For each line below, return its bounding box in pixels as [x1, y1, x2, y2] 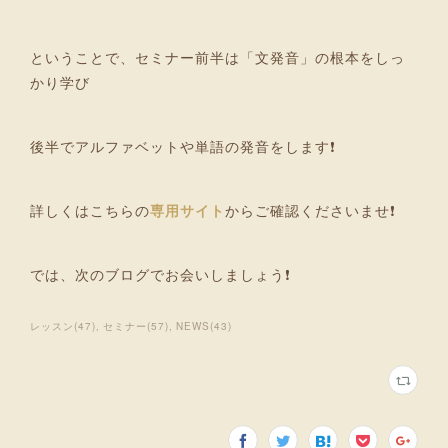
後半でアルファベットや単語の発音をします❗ [30, 135, 336, 156]
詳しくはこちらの [30, 199, 150, 220]
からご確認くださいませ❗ [225, 199, 396, 220]
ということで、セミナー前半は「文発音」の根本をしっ [30, 46, 405, 67]
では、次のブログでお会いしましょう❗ [30, 263, 291, 284]
